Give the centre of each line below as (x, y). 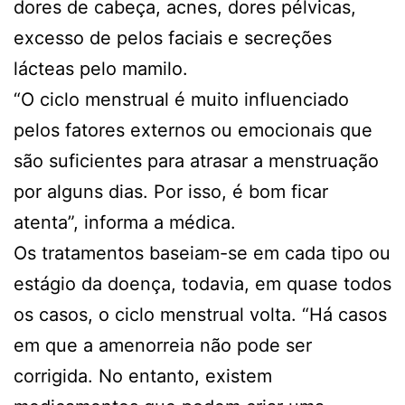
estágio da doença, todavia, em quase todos (202, 283)
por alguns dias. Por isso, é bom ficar (171, 191)
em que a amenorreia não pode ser (163, 345)
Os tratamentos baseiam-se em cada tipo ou (202, 253)
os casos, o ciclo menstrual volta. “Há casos (200, 314)
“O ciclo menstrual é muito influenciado (181, 99)
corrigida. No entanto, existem (143, 376)
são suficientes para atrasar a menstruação (196, 160)
